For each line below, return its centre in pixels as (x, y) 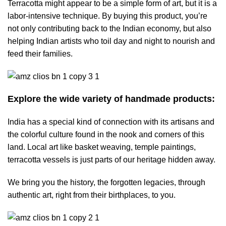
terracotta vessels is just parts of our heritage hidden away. (111, 160)
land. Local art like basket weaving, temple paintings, (102, 147)
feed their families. (40, 54)
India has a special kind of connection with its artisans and (111, 122)
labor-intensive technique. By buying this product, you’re (107, 16)
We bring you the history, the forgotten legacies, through (106, 182)
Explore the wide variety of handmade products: (111, 99)
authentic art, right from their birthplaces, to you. (92, 195)
